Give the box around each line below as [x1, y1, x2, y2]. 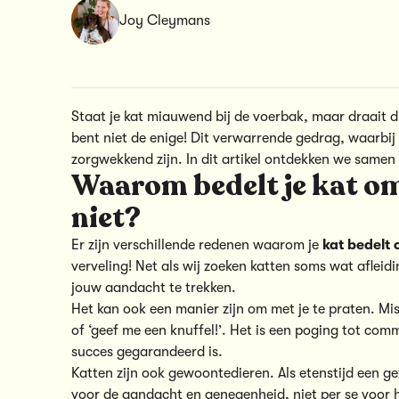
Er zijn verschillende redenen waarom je [71, 236, 322, 253]
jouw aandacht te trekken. [71, 279, 236, 296]
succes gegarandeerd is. [71, 343, 223, 360]
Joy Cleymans [119, 12, 210, 28]
